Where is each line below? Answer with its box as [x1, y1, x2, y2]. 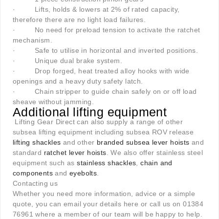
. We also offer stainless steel [106, 149, 203, 157]
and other [61, 138, 97, 147]
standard [13, 149, 44, 157]
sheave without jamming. [13, 98, 96, 106]
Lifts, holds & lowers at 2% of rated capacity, [35, 5, 180, 14]
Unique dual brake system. [35, 57, 123, 65]
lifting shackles [13, 138, 61, 147]
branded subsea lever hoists [96, 138, 190, 147]
